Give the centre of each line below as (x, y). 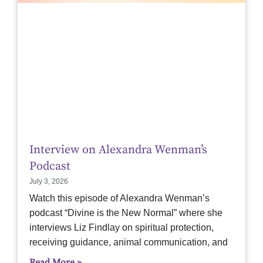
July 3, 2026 (49, 182)
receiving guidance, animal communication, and (129, 242)
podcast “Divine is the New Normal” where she (126, 213)
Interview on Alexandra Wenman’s (118, 150)
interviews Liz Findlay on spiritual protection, (122, 228)
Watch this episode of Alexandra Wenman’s (119, 198)
